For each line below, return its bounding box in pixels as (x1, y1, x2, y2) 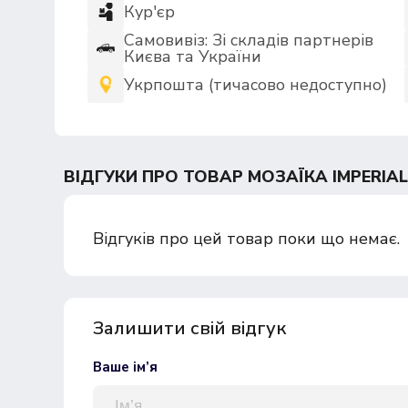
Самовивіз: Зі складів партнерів (123, 29, 373, 51)
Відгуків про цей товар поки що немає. (92, 228, 400, 250)
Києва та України (123, 46, 261, 67)
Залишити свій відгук (92, 316, 286, 341)
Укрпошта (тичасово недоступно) (123, 74, 387, 96)
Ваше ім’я (92, 358, 158, 376)
